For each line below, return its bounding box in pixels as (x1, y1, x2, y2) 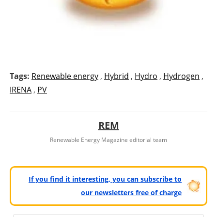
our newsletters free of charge (81, 188, 182, 198)
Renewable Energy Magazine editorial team (50, 136, 167, 144)
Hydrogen (163, 71, 200, 82)
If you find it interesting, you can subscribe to (29, 174, 182, 184)
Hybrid (104, 71, 129, 82)
